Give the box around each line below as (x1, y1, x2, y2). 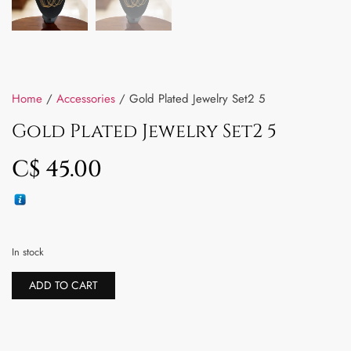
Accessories (56, 90, 115, 107)
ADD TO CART (29, 277, 98, 293)
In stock (12, 244, 44, 259)
